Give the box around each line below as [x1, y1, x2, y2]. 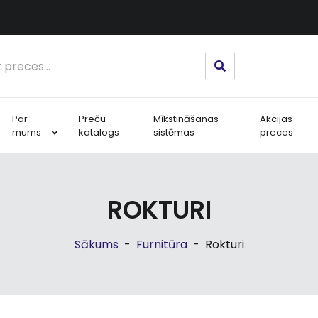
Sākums [74, 236, 119, 253]
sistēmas [153, 125, 194, 139]
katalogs [78, 125, 119, 139]
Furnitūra [136, 236, 187, 253]
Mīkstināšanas [153, 111, 219, 126]
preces [259, 125, 293, 139]
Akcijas [259, 111, 292, 126]
